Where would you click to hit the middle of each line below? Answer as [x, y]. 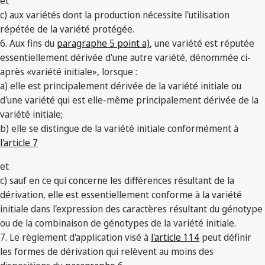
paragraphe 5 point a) [103, 43]
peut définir [225, 237]
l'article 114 [175, 237]
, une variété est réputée [202, 43]
